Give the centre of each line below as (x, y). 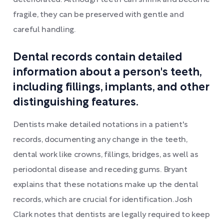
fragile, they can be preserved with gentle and (98, 15)
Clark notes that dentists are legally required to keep (111, 215)
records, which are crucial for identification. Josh (103, 200)
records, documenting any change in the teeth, (100, 140)
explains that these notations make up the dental (106, 185)
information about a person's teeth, (107, 72)
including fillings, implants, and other (111, 87)
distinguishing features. (76, 102)
